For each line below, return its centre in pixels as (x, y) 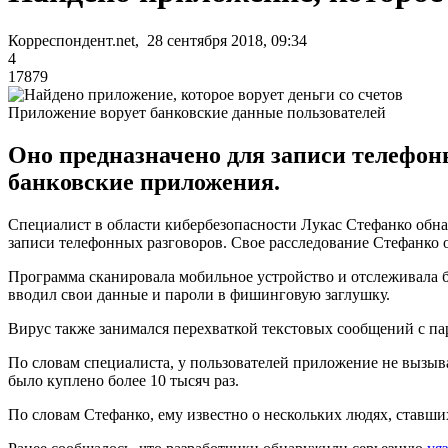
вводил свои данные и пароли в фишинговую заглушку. (199, 294)
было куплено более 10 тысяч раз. (123, 380)
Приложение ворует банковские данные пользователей (197, 112)
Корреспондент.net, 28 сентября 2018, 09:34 (157, 40)
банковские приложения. (144, 181)
